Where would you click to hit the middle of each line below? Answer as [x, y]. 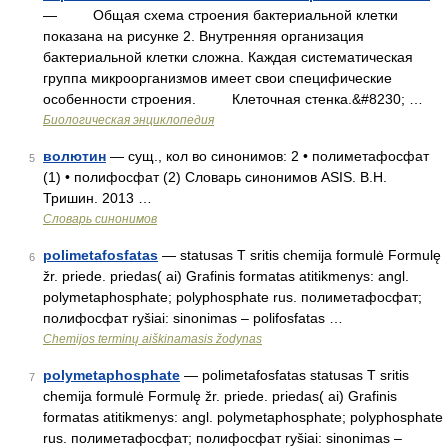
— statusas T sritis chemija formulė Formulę [299, 255]
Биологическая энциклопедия [128, 120]
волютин [74, 156]
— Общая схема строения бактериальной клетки [220, 15]
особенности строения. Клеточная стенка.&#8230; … [233, 99]
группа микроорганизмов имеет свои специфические [217, 78]
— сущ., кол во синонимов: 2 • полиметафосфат [267, 156]
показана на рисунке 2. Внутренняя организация [203, 36]
